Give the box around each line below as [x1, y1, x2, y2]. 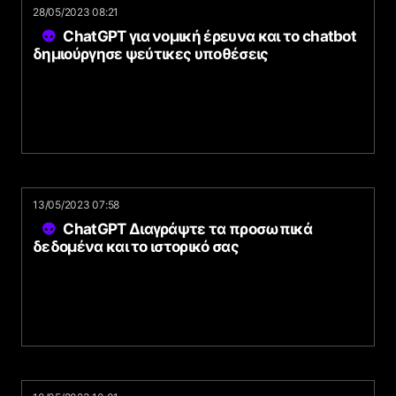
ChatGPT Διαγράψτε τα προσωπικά [63, 220, 312, 238]
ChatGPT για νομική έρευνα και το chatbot [63, 27, 357, 45]
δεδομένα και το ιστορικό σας [33, 238, 239, 255]
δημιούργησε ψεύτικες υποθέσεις [33, 45, 269, 63]
